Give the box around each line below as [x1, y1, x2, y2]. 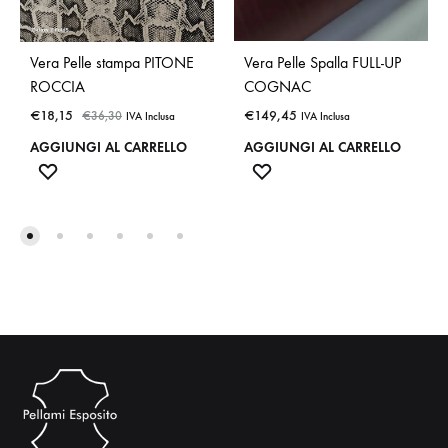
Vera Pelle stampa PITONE [30, 53, 194, 73]
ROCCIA [30, 77, 85, 97]
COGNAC [244, 77, 311, 97]
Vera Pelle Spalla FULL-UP [244, 53, 401, 73]
